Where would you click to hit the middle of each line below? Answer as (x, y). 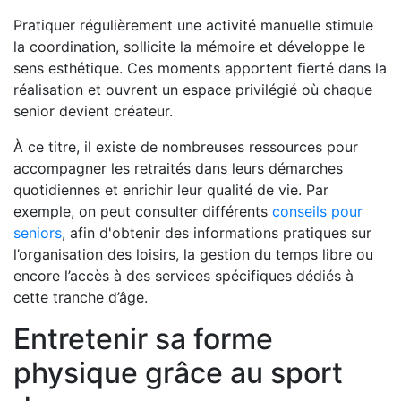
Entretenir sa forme (143, 338)
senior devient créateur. (93, 111)
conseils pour (317, 211)
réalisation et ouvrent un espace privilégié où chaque (193, 89)
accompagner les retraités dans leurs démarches (178, 168)
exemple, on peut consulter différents (143, 211)
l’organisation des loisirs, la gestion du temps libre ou (193, 254)
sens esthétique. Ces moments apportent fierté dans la (200, 68)
